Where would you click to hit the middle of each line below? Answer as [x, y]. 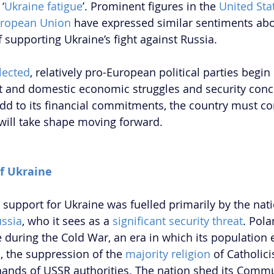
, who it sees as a [67, 221]
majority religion [168, 254]
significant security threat [178, 221]
